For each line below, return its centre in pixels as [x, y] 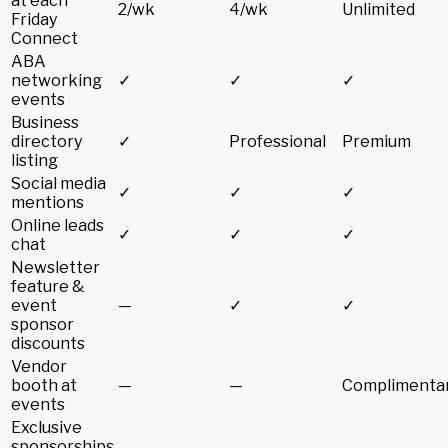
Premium [376, 141]
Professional [277, 141]
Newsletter [55, 267]
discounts [48, 343]
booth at [44, 385]
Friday [34, 19]
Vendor [39, 366]
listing [34, 160]
